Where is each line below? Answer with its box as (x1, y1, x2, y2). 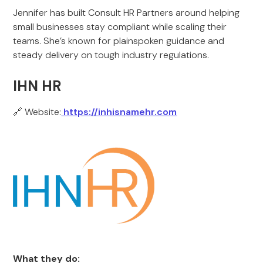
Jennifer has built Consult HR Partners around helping (13, 6, 240, 19)
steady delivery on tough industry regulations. (13, 49, 210, 61)
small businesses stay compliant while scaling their (13, 21, 227, 33)
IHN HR (13, 77, 62, 95)
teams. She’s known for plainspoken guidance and (13, 35, 225, 47)
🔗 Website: (13, 106, 62, 118)
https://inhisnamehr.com (61, 106, 177, 118)
